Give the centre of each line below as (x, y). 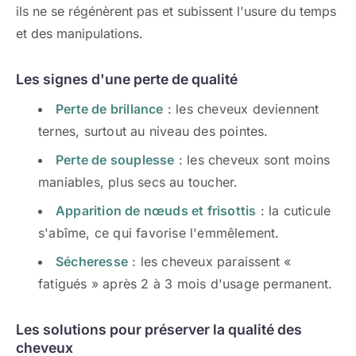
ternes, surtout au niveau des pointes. (153, 131)
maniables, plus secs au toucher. (138, 182)
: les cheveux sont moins (252, 160)
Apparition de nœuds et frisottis (156, 211)
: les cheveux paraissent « (210, 261)
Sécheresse (92, 261)
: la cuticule (294, 211)
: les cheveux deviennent (241, 109)
